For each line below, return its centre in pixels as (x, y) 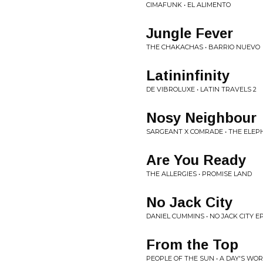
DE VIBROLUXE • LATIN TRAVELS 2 (201, 89)
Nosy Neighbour (201, 118)
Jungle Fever (190, 33)
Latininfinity (188, 75)
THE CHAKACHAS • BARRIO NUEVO (203, 47)
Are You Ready (196, 160)
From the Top (192, 245)
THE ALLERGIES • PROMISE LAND (199, 174)
